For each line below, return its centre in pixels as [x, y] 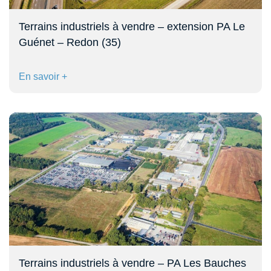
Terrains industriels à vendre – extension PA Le [132, 26]
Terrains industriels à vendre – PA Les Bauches [132, 263]
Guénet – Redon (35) [70, 42]
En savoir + [43, 76]
